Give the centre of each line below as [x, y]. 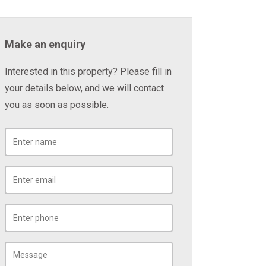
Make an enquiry [45, 44]
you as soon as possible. [56, 105]
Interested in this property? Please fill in [88, 72]
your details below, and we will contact [84, 88]
